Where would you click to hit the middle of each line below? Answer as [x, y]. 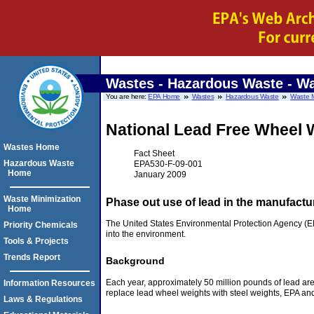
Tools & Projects [36, 241]
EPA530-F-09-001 [168, 164]
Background [135, 260]
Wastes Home [32, 147]
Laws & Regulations [43, 299]
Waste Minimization [42, 199]
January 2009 [160, 174]
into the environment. [146, 234]
